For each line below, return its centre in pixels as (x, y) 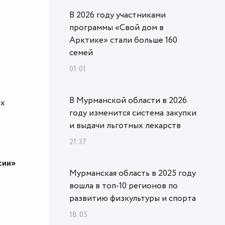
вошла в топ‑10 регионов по (124, 186)
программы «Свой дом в (117, 28)
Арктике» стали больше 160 (123, 40)
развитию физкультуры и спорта (133, 199)
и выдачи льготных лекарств (125, 126)
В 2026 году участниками (118, 15)
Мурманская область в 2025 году (133, 174)
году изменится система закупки (133, 113)
